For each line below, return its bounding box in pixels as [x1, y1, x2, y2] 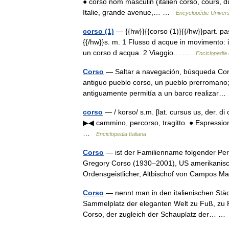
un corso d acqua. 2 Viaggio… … [83, 49, 196, 57]
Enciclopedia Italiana [96, 131, 146, 137]
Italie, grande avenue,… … [83, 8, 176, 16]
